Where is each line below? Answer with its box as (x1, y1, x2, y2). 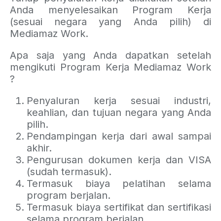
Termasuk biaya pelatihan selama (27, 178, 211, 190)
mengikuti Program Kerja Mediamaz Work (10, 61, 211, 74)
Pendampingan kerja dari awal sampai (27, 130, 211, 143)
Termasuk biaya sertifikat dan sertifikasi (27, 201, 211, 214)
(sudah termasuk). (27, 166, 114, 178)
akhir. (27, 142, 52, 154)
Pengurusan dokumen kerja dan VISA (27, 154, 211, 166)
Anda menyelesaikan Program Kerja (10, 4, 211, 16)
